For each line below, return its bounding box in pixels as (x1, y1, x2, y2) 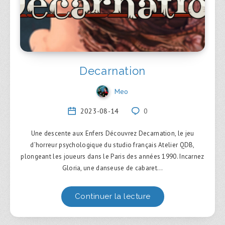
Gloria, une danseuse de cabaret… (62, 164, 163, 173)
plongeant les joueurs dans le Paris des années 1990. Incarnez (21, 152, 204, 161)
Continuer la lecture (74, 192, 151, 201)
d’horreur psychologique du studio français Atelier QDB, (30, 141, 195, 150)
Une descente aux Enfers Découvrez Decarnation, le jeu (31, 129, 194, 138)
